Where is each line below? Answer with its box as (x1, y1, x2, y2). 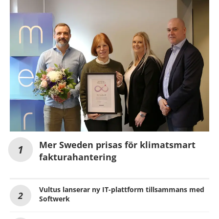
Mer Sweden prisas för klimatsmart (39, 138, 196, 151)
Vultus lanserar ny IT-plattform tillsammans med (39, 184, 204, 194)
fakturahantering (39, 151, 116, 163)
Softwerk (39, 194, 70, 203)
